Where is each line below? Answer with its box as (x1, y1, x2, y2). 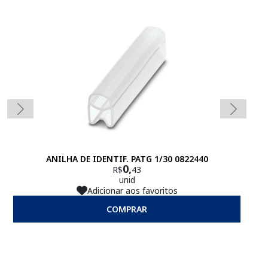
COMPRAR (106, 203, 147, 215)
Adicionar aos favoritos (87, 184, 178, 196)
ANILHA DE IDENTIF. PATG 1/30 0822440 (45, 153, 208, 165)
